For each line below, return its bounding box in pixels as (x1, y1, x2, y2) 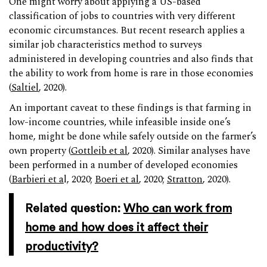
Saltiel (11, 80, 39, 96)
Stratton (167, 172, 203, 188)
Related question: (25, 201, 120, 216)
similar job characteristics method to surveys (9, 38, 202, 53)
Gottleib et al (71, 144, 128, 159)
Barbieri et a (11, 172, 64, 188)
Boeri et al (95, 172, 139, 188)
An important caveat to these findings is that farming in (9, 101, 252, 116)
